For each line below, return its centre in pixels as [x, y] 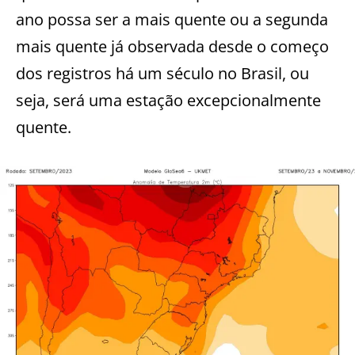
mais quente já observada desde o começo [172, 46]
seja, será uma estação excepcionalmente [168, 100]
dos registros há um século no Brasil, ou [162, 73]
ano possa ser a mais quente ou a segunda [172, 19]
